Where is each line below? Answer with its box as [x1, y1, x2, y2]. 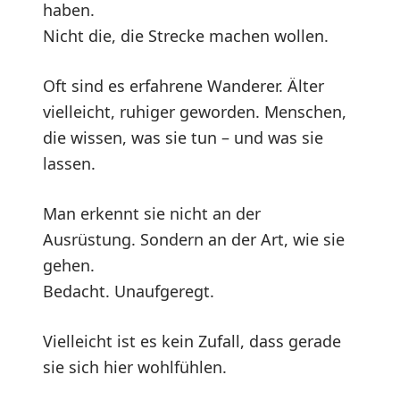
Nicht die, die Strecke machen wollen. [43, 24, 329, 46]
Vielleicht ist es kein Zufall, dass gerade [43, 329, 341, 352]
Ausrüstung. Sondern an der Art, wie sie [43, 228, 345, 250]
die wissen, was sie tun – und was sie [43, 126, 323, 148]
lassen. [43, 152, 96, 174]
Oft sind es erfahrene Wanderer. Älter [43, 74, 324, 96]
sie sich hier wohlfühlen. [43, 355, 227, 378]
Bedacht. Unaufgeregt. [43, 279, 214, 302]
